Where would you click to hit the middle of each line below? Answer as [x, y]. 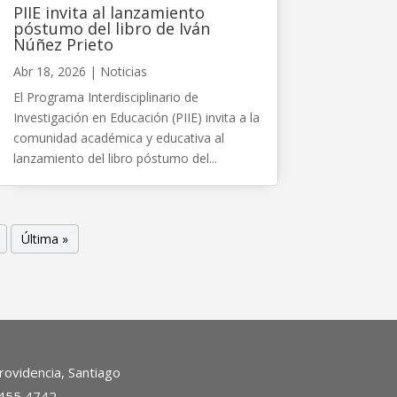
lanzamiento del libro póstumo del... [115, 158]
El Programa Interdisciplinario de [105, 97]
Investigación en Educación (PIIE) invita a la [136, 117]
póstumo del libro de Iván [111, 28]
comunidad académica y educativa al [118, 137]
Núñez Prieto [63, 44]
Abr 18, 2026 [49, 71]
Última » [45, 238]
